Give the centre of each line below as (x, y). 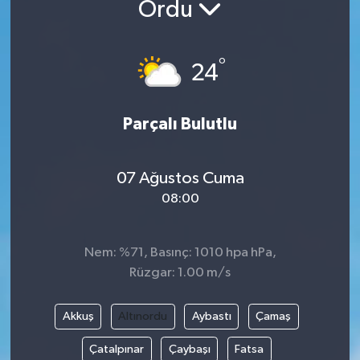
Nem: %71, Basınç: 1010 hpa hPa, (180, 253)
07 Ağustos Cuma (180, 178)
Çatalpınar (117, 350)
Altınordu (143, 317)
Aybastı (211, 317)
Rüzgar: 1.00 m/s (180, 273)
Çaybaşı (189, 350)
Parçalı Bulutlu (180, 125)
